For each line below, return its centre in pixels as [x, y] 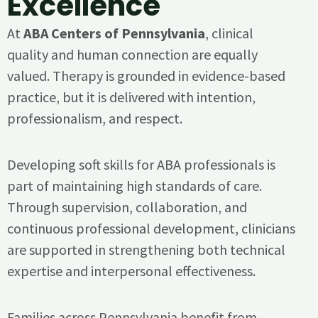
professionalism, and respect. [95, 118]
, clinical [229, 33]
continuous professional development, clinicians [151, 228]
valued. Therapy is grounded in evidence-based [146, 75]
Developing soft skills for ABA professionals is [141, 164]
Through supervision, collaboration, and [127, 207]
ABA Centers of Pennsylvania [114, 33]
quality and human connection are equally [132, 54]
